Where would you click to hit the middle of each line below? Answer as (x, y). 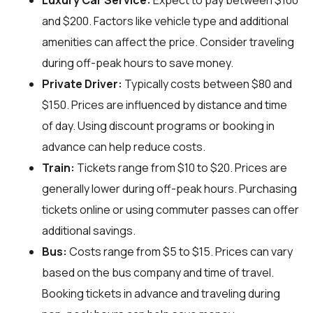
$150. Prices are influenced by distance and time (165, 105)
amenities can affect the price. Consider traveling (168, 42)
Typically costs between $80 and (207, 84)
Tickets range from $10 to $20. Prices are (181, 168)
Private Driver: (82, 84)
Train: (58, 168)
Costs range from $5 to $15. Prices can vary (180, 252)
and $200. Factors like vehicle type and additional (165, 21)
